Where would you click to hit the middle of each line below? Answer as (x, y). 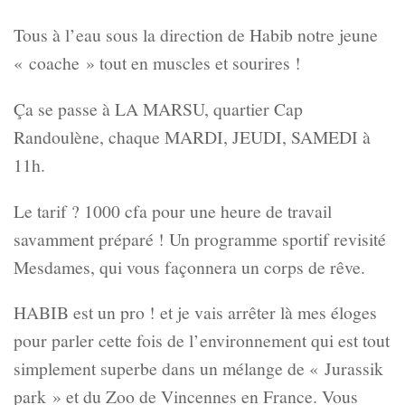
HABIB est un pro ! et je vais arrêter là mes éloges (195, 313)
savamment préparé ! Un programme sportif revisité (200, 239)
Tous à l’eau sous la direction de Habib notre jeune (196, 35)
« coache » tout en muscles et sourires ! (157, 63)
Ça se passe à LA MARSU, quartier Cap (158, 109)
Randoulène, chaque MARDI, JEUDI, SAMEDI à (192, 137)
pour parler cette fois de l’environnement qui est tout (202, 341)
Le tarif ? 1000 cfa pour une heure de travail (173, 211)
